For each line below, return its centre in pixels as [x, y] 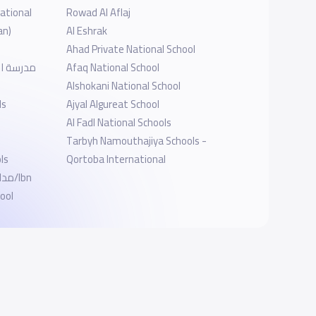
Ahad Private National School [130, 49]
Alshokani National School [123, 86]
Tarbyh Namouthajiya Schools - [136, 141]
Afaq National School [113, 68]
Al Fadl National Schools [119, 123]
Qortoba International [116, 159]
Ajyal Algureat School [113, 104]
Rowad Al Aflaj [98, 13]
